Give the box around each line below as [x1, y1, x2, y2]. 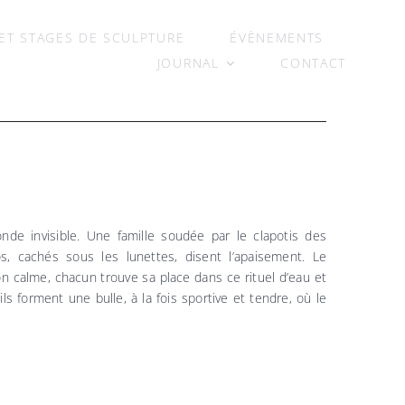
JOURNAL [156, 54, 220, 71]
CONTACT [280, 54, 346, 71]
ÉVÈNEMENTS [230, 29, 324, 46]
